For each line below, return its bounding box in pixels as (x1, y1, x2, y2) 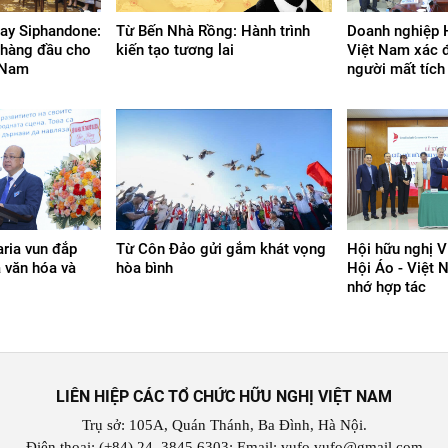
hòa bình (116, 259, 173, 277)
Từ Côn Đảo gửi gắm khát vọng (116, 240, 326, 258)
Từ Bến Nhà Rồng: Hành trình (116, 21, 310, 40)
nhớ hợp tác (347, 278, 426, 296)
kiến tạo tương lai (116, 40, 234, 59)
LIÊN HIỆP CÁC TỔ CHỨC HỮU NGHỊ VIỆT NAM (56, 387, 392, 406)
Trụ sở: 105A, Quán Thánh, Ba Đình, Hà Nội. (81, 417, 367, 433)
